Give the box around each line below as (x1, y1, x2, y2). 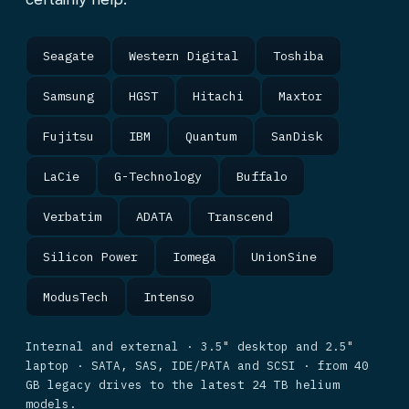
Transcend (207, 208, 273, 225)
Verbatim (43, 208, 101, 225)
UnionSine (251, 248, 317, 265)
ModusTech (43, 288, 109, 305)
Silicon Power (43, 248, 138, 265)
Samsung (43, 88, 94, 104)
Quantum (185, 128, 236, 144)
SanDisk (271, 128, 322, 144)
